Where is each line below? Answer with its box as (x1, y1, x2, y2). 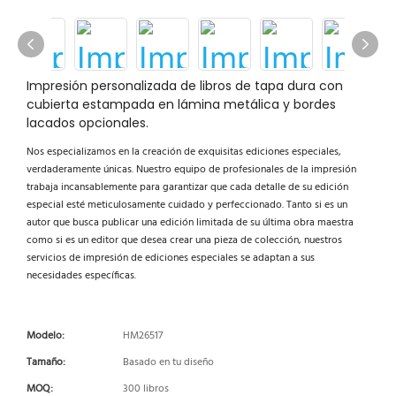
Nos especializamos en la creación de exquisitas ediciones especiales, (27, 143, 341, 161)
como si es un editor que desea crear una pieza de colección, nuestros (27, 232, 342, 249)
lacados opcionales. (27, 114, 148, 132)
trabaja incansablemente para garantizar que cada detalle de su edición (27, 179, 348, 196)
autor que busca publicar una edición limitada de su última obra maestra (27, 214, 354, 232)
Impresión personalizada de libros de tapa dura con (27, 77, 343, 95)
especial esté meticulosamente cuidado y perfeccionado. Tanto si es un (27, 196, 347, 214)
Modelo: (27, 327, 65, 345)
